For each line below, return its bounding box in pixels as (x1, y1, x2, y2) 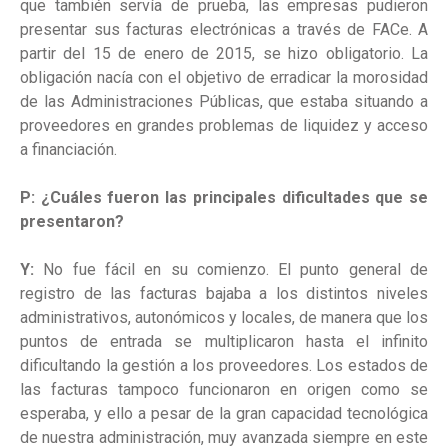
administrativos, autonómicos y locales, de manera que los (20, 308, 428, 328)
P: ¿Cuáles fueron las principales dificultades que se (20, 188, 428, 208)
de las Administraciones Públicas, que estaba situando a (20, 92, 428, 112)
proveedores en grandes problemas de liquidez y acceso (20, 116, 428, 136)
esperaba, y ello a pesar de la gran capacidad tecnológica (20, 404, 428, 424)
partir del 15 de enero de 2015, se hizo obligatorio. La (20, 44, 428, 64)
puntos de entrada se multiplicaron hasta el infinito (20, 332, 428, 352)
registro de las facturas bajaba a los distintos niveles (20, 284, 428, 304)
